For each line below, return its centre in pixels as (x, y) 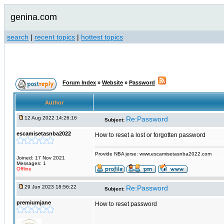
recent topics (55, 37)
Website (112, 82)
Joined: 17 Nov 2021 (41, 158)
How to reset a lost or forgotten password (150, 135)
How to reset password (126, 204)
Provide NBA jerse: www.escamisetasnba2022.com (153, 154)
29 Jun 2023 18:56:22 (50, 187)
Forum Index (79, 82)
